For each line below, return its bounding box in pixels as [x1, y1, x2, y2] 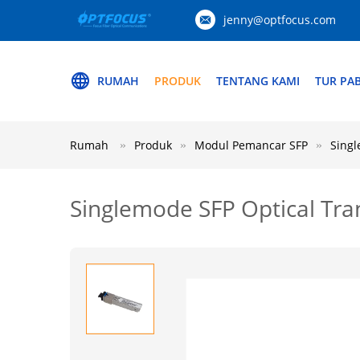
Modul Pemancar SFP [194, 137, 308, 153]
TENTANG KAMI [216, 73, 300, 88]
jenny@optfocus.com [223, 12, 336, 27]
